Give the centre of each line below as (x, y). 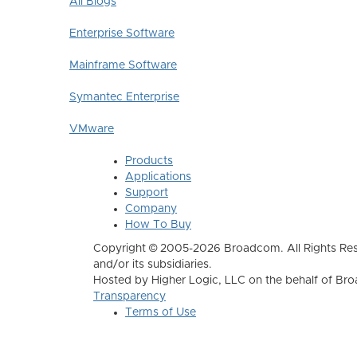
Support (147, 193)
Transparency (129, 296)
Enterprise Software (122, 33)
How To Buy (158, 225)
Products (149, 161)
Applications (158, 177)
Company (151, 209)
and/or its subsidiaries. (154, 265)
